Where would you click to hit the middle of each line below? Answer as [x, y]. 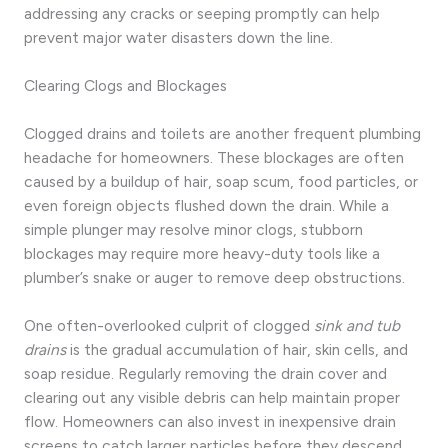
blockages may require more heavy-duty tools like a [202, 253]
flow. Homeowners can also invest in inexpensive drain [210, 422]
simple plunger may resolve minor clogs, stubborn [193, 229]
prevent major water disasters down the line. [178, 37]
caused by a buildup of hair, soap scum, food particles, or [221, 181]
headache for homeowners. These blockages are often [214, 157]
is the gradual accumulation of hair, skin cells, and [237, 350]
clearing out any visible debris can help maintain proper [212, 398]
